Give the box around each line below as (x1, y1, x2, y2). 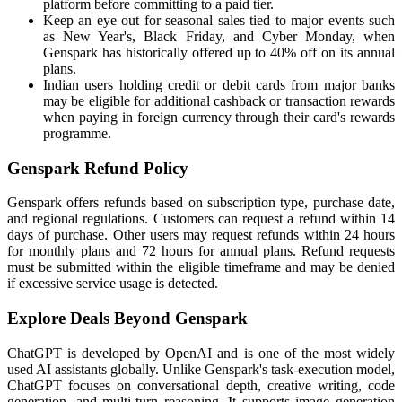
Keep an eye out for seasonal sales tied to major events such (43, 13, 395, 28)
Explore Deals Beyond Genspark (7, 309, 248, 328)
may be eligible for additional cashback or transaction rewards (43, 93, 395, 109)
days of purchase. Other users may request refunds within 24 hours (7, 227, 395, 243)
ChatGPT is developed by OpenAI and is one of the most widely (7, 345, 395, 361)
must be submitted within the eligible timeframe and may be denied (7, 259, 395, 275)
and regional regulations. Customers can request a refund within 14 (7, 211, 395, 227)
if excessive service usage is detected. (7, 275, 218, 292)
